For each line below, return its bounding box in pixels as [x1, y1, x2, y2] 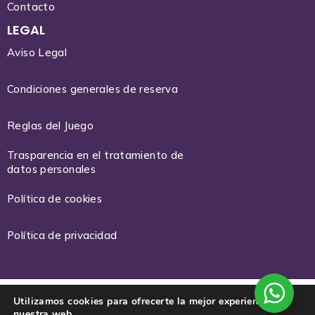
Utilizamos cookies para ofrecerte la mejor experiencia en [13, 295, 287, 308]
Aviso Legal [7, 46, 67, 59]
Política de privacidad [7, 229, 117, 242]
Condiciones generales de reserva [7, 82, 178, 96]
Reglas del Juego [7, 119, 94, 132]
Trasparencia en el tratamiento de [7, 148, 184, 162]
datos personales [7, 162, 96, 176]
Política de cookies [7, 192, 103, 205]
